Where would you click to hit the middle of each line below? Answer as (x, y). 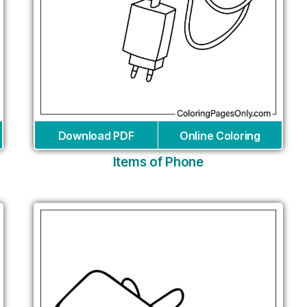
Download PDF (96, 136)
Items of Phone (158, 162)
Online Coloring (220, 136)
